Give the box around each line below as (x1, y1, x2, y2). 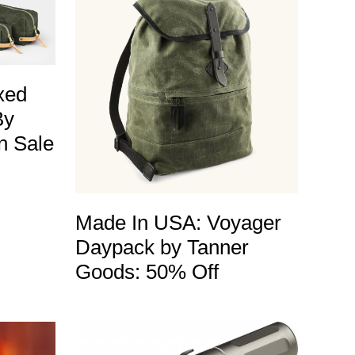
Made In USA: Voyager (74, 210, 281, 235)
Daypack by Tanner (74, 235, 249, 259)
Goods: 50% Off (74, 259, 219, 284)
